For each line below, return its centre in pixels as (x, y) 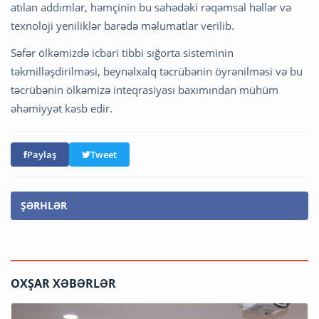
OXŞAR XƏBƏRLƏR (63, 283)
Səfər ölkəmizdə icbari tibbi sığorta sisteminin (122, 52)
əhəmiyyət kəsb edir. (62, 108)
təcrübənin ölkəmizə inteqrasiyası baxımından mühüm (145, 89)
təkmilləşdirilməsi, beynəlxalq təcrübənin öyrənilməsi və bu (157, 71)
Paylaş (42, 154)
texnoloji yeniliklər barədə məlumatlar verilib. (122, 25)
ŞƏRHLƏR (44, 205)
